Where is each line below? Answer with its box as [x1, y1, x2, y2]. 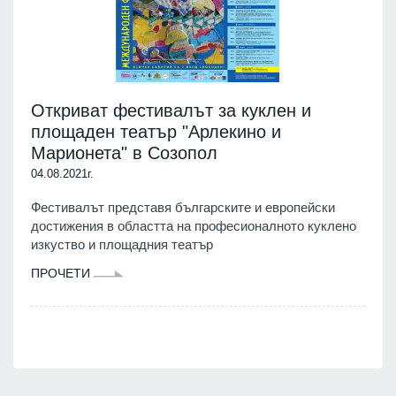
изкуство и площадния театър [31, 236, 213, 252]
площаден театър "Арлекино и [31, 121, 281, 141]
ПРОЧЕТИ [31, 265, 94, 280]
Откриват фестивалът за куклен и [31, 100, 311, 120]
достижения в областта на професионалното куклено [31, 217, 356, 233]
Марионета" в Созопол [31, 142, 217, 163]
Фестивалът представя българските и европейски [31, 199, 335, 215]
